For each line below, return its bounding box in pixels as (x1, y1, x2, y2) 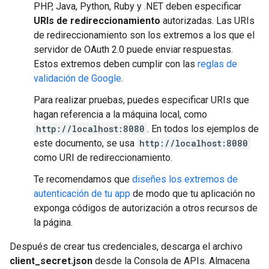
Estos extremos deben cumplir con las (34, 58, 198, 70)
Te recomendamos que (34, 174, 132, 185)
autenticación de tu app (34, 188, 130, 199)
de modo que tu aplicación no (130, 188, 255, 199)
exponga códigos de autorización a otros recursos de (34, 202, 258, 214)
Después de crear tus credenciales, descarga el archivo (10, 241, 243, 252)
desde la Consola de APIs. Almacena (92, 255, 250, 267)
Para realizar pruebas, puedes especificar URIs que (34, 94, 249, 106)
